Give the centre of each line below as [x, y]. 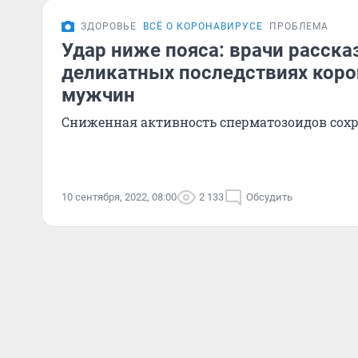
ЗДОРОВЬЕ [109, 26]
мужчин [98, 95]
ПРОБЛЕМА [299, 26]
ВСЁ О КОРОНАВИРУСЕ [203, 26]
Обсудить [269, 197]
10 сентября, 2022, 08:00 [119, 197]
